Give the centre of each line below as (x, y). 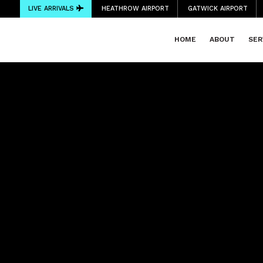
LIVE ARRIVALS (52, 9)
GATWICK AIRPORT (218, 9)
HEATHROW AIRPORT (135, 9)
